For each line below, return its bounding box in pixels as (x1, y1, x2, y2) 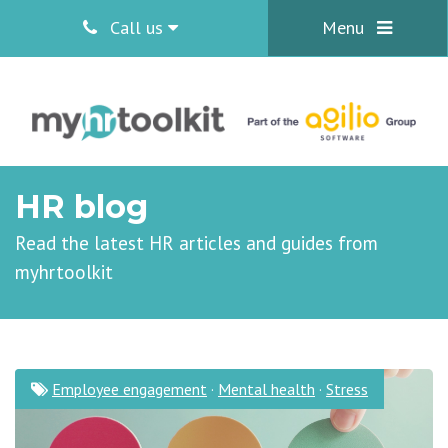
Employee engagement (52, 379, 207, 399)
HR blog (15, 187, 148, 226)
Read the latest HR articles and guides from (15, 231, 378, 255)
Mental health (218, 379, 315, 399)
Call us (104, 16, 168, 39)
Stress (326, 379, 368, 399)
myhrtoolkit (15, 260, 113, 284)
